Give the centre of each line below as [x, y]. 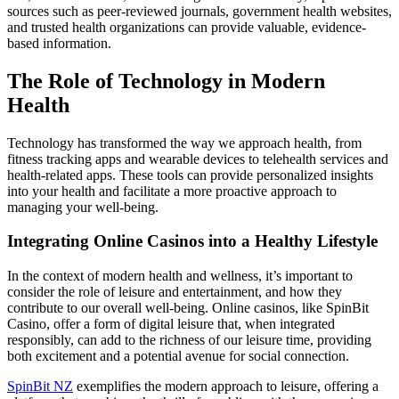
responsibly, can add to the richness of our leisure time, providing [189, 340]
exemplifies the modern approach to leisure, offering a [226, 387]
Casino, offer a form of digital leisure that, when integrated [171, 324]
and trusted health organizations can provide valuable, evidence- [187, 27]
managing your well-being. [83, 207]
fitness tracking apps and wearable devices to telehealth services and [198, 159]
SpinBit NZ [40, 387]
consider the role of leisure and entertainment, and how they [175, 292]
